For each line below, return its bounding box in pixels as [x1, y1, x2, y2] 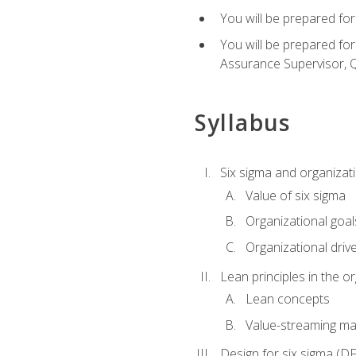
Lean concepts [245, 289, 330, 308]
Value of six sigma [245, 186, 346, 204]
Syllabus [194, 107, 291, 138]
